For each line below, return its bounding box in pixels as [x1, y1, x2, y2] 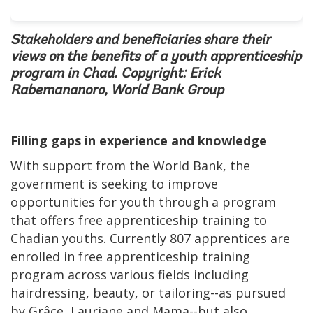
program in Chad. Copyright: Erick [10, 67, 221, 82]
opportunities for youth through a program [10, 194, 276, 211]
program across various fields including [10, 266, 249, 284]
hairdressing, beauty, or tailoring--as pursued [10, 284, 286, 302]
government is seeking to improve [10, 175, 218, 193]
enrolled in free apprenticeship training [10, 248, 250, 265]
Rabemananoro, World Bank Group [10, 84, 224, 99]
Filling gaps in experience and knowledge [10, 132, 267, 150]
